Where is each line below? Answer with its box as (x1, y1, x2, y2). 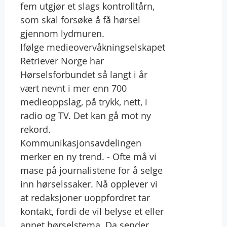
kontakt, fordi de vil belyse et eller (20, 205, 164, 217)
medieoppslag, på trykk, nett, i (20, 95, 147, 108)
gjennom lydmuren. (20, 27, 104, 40)
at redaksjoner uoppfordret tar (20, 191, 150, 204)
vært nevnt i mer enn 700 (20, 82, 127, 94)
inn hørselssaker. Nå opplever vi (20, 177, 158, 190)
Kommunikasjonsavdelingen (20, 136, 141, 149)
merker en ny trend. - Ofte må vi (20, 150, 157, 163)
